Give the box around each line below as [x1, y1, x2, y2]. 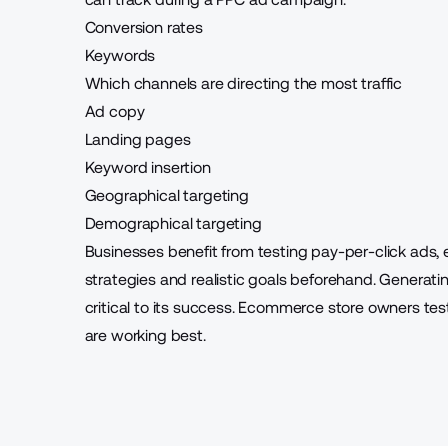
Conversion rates [84, 18, 203, 37]
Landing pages [84, 130, 191, 149]
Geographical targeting [84, 186, 249, 205]
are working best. [84, 326, 206, 345]
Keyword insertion [84, 158, 211, 177]
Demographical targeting [84, 214, 262, 233]
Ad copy [84, 102, 145, 121]
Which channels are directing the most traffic [84, 74, 403, 93]
